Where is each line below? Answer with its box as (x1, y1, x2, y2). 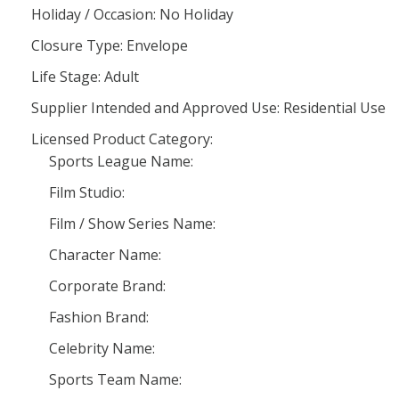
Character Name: (49, 245, 161, 265)
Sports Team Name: (49, 370, 182, 389)
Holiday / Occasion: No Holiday (31, 4, 233, 24)
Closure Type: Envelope (31, 36, 188, 55)
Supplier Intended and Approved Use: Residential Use (31, 98, 386, 118)
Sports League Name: (49, 151, 193, 171)
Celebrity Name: (49, 338, 155, 358)
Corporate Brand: (49, 276, 166, 296)
